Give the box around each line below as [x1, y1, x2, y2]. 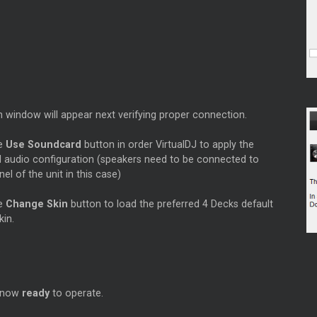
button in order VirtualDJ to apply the [81, 138, 254, 150]
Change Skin [5, 197, 68, 209]
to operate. [52, 287, 103, 299]
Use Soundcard [5, 138, 81, 150]
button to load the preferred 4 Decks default [67, 197, 273, 209]
